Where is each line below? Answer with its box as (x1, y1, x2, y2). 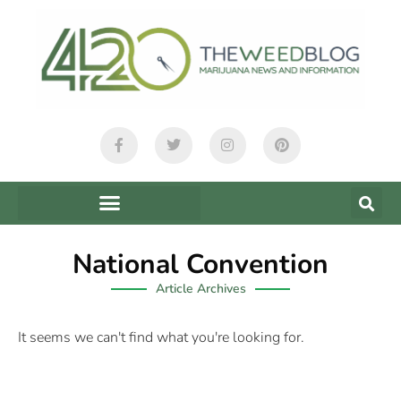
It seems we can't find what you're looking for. (18, 327, 304, 347)
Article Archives (155, 279, 246, 297)
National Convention (73, 245, 328, 283)
